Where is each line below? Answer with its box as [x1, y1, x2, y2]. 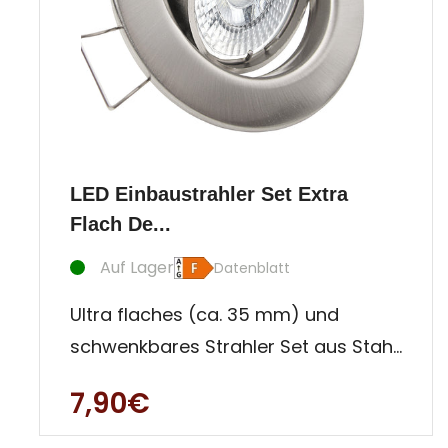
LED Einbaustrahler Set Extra [70, 182, 348, 205]
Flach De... [70, 212, 171, 235]
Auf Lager [100, 255, 174, 279]
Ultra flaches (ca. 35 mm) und [70, 301, 339, 327]
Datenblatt [214, 257, 290, 278]
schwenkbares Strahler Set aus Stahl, [70, 333, 401, 359]
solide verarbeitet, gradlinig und [70, 365, 353, 391]
